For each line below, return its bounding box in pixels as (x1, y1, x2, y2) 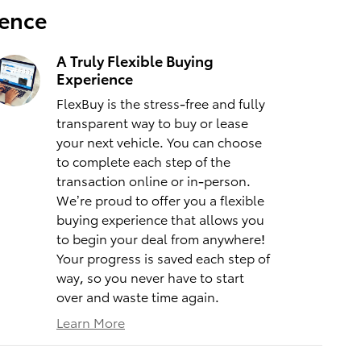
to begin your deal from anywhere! (56, 229, 265, 248)
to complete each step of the (56, 151, 230, 171)
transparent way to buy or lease (56, 113, 248, 132)
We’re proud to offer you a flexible (56, 190, 264, 210)
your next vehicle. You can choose (56, 132, 262, 151)
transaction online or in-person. (56, 171, 251, 190)
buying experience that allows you (56, 210, 264, 229)
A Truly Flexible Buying (56, 50, 214, 71)
